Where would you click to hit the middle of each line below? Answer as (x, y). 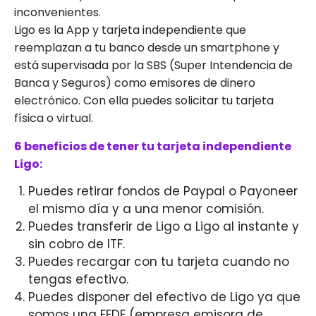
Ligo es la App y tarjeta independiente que (130, 30)
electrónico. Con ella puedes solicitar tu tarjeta (144, 101)
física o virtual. (54, 119)
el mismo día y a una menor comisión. (146, 209)
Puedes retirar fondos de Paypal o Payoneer (163, 192)
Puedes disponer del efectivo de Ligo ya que (164, 297)
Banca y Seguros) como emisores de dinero (135, 83)
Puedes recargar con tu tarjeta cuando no (159, 262)
